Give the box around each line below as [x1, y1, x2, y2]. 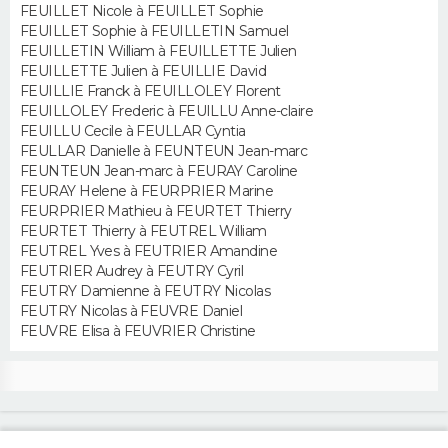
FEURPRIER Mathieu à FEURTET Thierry [20, 202, 292, 220]
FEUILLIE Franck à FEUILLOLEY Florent [20, 82, 281, 100]
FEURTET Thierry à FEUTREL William [20, 222, 267, 240]
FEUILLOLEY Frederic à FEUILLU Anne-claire [20, 102, 314, 120]
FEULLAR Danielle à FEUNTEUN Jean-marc [20, 142, 308, 160]
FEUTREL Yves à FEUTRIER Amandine [20, 242, 278, 260]
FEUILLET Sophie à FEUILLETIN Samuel [20, 22, 289, 40]
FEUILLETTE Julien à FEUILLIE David [20, 62, 266, 80]
